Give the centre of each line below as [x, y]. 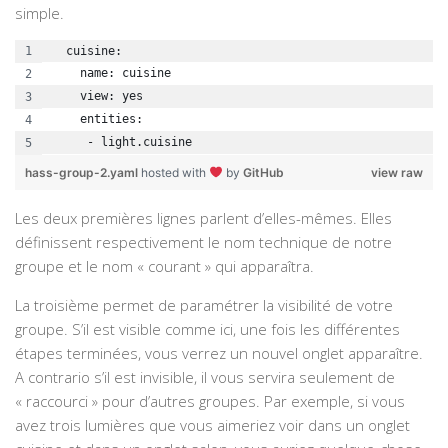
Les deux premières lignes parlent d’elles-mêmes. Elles [203, 218]
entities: [97, 119]
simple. [39, 13]
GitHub [263, 173]
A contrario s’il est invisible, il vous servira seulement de [205, 377]
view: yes [97, 96]
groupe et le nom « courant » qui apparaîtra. [164, 266]
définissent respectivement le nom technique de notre [203, 242]
